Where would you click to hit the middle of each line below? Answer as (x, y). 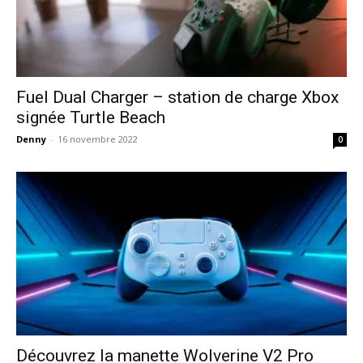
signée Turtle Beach (91, 118)
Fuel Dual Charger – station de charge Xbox (177, 98)
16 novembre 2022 (98, 139)
